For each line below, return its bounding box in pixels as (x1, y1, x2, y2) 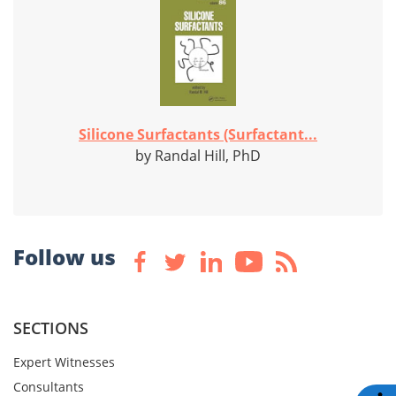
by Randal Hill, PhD (135, 146, 261, 166)
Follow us (13, 242, 116, 272)
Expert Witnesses (13, 354, 115, 371)
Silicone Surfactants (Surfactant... (79, 125, 317, 145)
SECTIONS (13, 317, 88, 339)
